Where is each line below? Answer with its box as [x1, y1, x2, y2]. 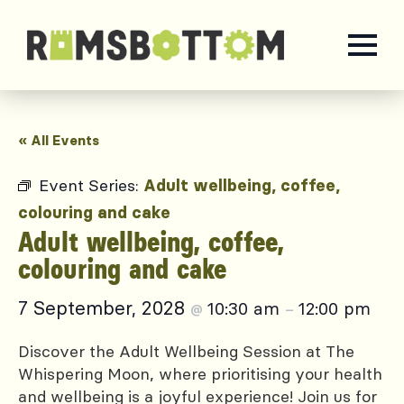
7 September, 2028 [18, 296, 190, 320]
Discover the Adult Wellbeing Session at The [18, 341, 354, 362]
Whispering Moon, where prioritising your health [18, 363, 382, 384]
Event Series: [39, 175, 143, 196]
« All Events [18, 132, 99, 149]
